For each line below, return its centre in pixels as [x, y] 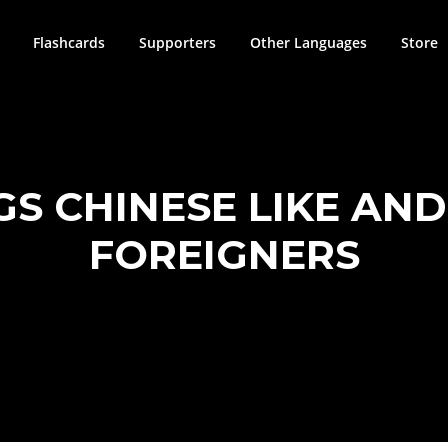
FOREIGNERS [224, 255]
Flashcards [69, 42]
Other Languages [308, 42]
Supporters [177, 42]
